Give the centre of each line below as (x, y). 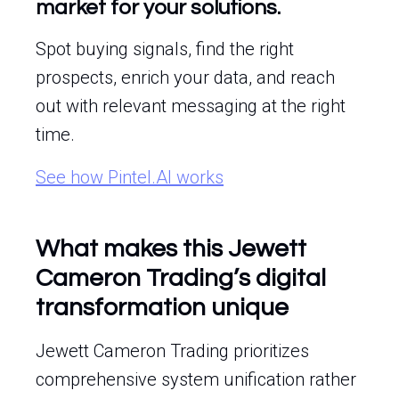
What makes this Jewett (171, 249)
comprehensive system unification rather (196, 379)
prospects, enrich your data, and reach (185, 77)
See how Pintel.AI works (130, 177)
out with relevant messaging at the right (191, 106)
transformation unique (162, 308)
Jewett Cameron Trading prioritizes (172, 351)
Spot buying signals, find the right (165, 49)
